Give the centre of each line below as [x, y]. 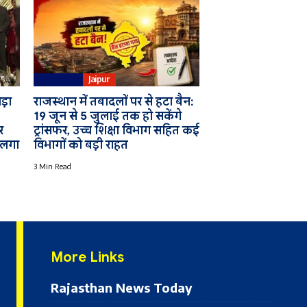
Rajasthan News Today [122, 287]
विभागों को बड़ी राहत [81, 145]
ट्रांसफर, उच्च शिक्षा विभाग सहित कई [116, 130]
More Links [87, 257]
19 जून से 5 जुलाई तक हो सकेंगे [107, 116]
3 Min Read [52, 166]
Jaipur [99, 79]
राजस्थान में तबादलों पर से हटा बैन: [113, 101]
